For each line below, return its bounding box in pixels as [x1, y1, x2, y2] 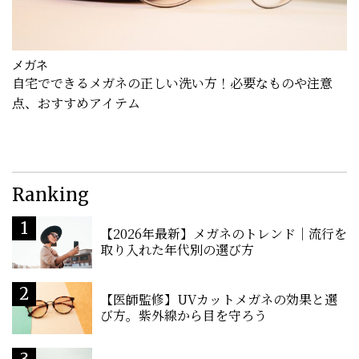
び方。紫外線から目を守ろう [100, 306, 267, 325]
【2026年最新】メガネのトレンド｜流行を [100, 224, 347, 244]
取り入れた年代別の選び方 [100, 240, 254, 260]
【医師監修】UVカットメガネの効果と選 [100, 290, 337, 309]
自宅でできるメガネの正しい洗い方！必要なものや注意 [12, 73, 333, 92]
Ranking [12, 183, 89, 206]
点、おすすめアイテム [12, 93, 140, 112]
